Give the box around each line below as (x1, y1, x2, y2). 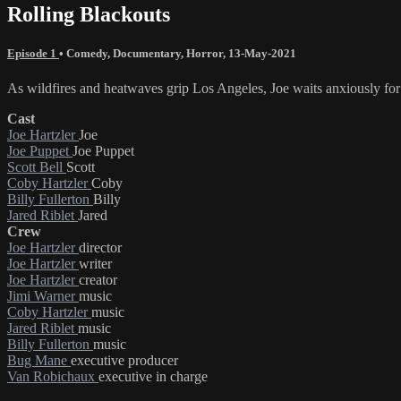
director (79, 239, 122, 255)
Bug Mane (7, 352, 71, 368)
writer (79, 255, 112, 271)
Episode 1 (7, 46, 59, 60)
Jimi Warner (7, 287, 79, 303)
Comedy (66, 46, 107, 60)
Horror (186, 46, 223, 60)
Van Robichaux (7, 368, 98, 384)
